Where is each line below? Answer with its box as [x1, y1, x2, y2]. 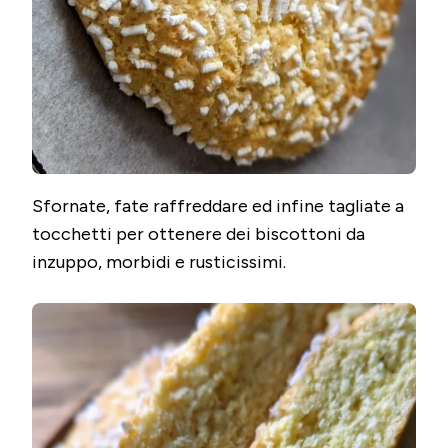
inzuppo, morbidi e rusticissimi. [32, 251, 286, 274]
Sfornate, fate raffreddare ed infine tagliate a [32, 195, 404, 218]
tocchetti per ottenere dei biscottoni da [32, 223, 365, 246]
